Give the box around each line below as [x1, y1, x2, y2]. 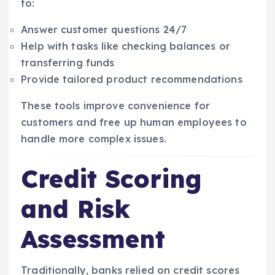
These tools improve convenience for [21, 99, 211, 112]
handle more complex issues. [21, 132, 166, 145]
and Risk [21, 193, 131, 225]
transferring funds [21, 56, 115, 69]
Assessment [21, 223, 166, 255]
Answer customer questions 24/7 [21, 23, 187, 36]
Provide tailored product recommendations [21, 72, 242, 85]
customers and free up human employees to [21, 115, 247, 128]
